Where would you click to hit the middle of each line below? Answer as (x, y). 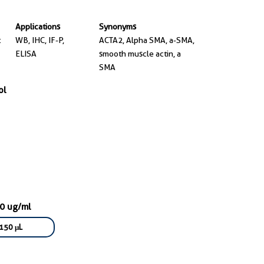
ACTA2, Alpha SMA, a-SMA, (147, 40)
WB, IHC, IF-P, (39, 40)
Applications (37, 27)
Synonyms (118, 27)
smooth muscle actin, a (140, 54)
